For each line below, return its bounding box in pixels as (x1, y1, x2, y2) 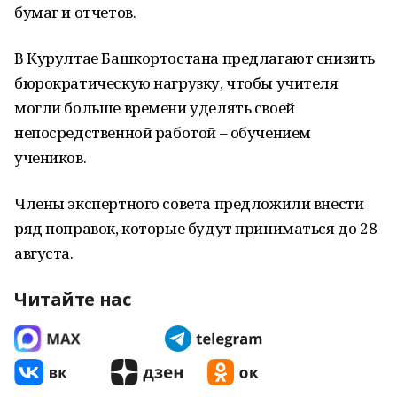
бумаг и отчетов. (14, 2, 136, 22)
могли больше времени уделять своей (14, 97, 295, 118)
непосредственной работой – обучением (14, 122, 311, 143)
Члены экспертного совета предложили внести (14, 193, 364, 214)
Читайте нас (14, 287, 131, 311)
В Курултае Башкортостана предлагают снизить (14, 48, 375, 68)
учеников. (14, 147, 87, 167)
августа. (14, 243, 74, 263)
